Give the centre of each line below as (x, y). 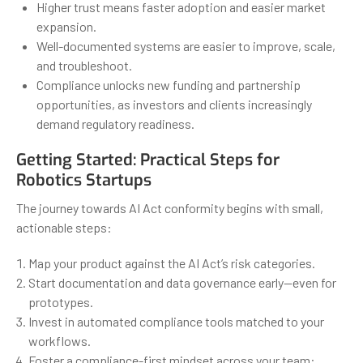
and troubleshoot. (84, 65)
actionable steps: (64, 227)
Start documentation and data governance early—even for (182, 282)
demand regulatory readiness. (115, 123)
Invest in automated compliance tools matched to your (176, 321)
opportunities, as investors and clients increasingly (174, 104)
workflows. (60, 340)
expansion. (66, 26)
